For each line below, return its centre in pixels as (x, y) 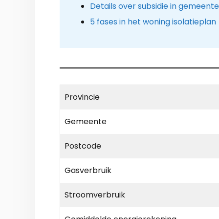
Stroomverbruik (95, 195)
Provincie (82, 97)
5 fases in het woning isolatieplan (153, 22)
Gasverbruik (88, 171)
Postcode (83, 146)
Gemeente (86, 122)
